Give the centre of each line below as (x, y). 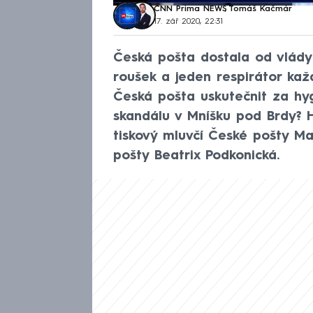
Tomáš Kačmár (260, 9)
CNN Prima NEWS (190, 9)
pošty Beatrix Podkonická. (196, 156)
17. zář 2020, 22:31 (188, 22)
